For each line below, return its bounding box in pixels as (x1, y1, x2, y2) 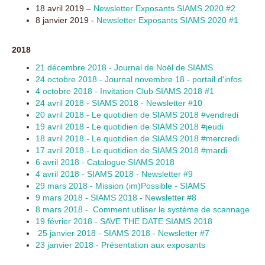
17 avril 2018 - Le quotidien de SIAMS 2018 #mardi (35, 146, 227, 155)
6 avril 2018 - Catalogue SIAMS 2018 (35, 157, 174, 167)
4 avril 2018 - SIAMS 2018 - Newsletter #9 (35, 169, 193, 179)
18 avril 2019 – (35, 4, 93, 13)
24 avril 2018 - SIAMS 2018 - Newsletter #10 (35, 98, 202, 108)
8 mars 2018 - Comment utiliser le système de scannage (35, 205, 250, 214)
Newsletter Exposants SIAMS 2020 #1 (96, 15, 238, 25)
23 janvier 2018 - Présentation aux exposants (35, 240, 205, 250)
